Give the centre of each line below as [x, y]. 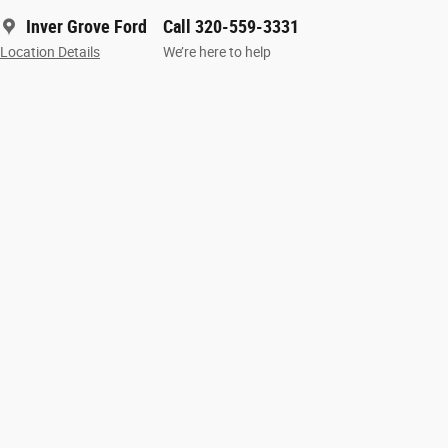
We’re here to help [217, 51]
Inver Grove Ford [86, 26]
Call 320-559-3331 [231, 26]
